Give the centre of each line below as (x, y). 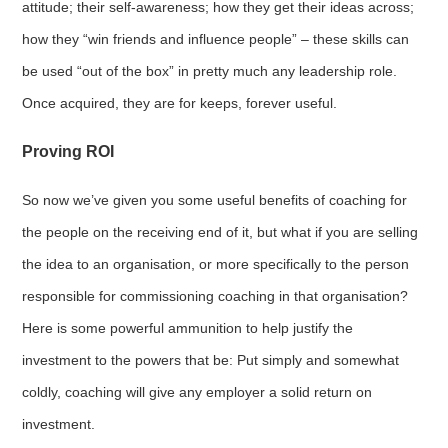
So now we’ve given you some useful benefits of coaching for (215, 199)
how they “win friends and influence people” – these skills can (216, 39)
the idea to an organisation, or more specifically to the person (216, 263)
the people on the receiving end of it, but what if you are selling (220, 231)
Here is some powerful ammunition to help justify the (188, 327)
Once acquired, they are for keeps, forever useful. (180, 103)
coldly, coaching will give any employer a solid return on (197, 391)
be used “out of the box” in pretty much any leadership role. (210, 71)
